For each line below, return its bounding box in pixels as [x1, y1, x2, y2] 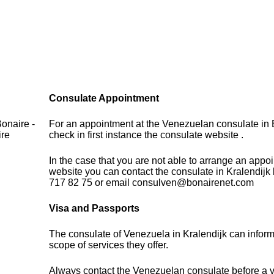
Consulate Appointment [49, 93, 160, 104]
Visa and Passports [49, 203, 140, 214]
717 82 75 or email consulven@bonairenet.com [49, 177, 254, 188]
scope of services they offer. [49, 240, 169, 251]
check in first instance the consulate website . [49, 130, 244, 141]
